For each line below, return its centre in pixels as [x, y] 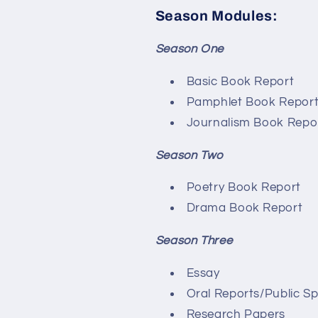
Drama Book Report [245, 208]
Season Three [194, 241]
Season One [190, 49]
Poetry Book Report [243, 188]
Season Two [189, 155]
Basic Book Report [240, 81]
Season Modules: [216, 16]
